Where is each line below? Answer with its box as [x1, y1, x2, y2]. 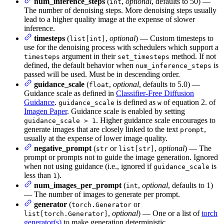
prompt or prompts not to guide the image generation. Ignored [24, 152, 218, 161]
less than [24, 170, 53, 179]
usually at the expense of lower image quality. [24, 133, 167, 142]
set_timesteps [117, 52, 169, 60]
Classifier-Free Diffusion [116, 88, 194, 97]
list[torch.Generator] [24, 209, 108, 217]
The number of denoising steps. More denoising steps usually [24, 5, 216, 14]
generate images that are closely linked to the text [24, 124, 180, 133]
